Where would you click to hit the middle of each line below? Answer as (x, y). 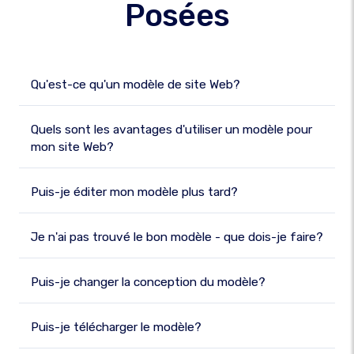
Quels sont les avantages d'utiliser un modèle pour (171, 130)
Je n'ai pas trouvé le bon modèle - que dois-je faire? (177, 237)
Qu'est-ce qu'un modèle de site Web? (136, 85)
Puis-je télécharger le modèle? (116, 327)
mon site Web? (72, 147)
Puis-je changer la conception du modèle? (148, 282)
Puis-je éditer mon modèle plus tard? (134, 192)
